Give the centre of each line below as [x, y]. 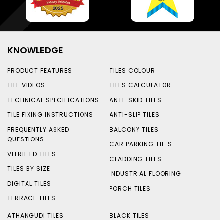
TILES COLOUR [132, 71]
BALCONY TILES [134, 130]
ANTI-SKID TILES [135, 100]
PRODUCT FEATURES [40, 71]
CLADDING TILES [135, 159]
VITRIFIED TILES [32, 154]
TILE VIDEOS [26, 85]
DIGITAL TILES [29, 184]
